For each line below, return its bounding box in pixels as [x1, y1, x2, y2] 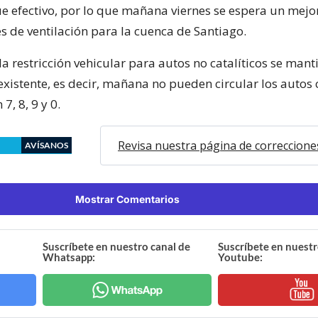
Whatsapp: [43, 250, 96, 263]
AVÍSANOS [25, 139, 68, 150]
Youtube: [217, 250, 263, 263]
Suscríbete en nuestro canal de [43, 239, 191, 253]
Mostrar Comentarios [75, 192, 180, 205]
